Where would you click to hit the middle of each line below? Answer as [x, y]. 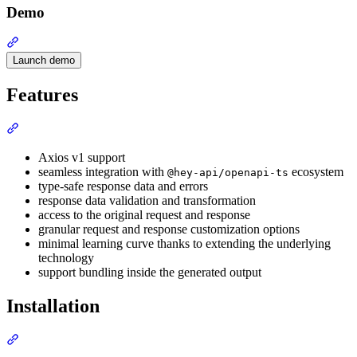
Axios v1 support [82, 158]
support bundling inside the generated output [150, 273]
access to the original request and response [144, 215]
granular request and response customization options [169, 229]
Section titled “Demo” [74, 42]
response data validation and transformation [147, 201]
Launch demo [44, 61]
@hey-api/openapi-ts [228, 173]
